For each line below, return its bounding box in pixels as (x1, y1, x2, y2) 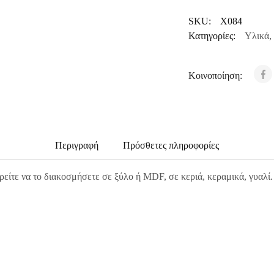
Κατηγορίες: (188, 31, 235, 41)
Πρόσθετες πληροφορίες (123, 140, 219, 150)
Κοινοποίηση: (188, 70, 245, 81)
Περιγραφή (55, 140, 98, 150)
